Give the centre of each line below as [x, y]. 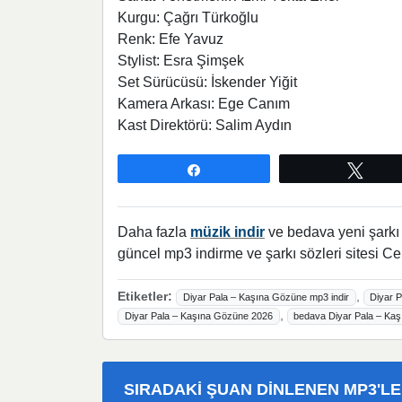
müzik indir [227, 232]
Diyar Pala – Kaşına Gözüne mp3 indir [266, 297]
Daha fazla [154, 232]
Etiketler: [145, 297]
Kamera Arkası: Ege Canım [204, 104]
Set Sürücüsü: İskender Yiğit [207, 83]
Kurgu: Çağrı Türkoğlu [188, 18]
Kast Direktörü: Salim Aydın [205, 126]
